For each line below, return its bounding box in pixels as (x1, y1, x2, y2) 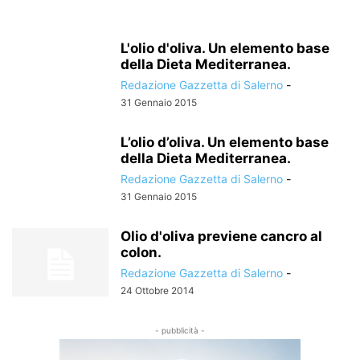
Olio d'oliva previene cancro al (121, 228, 322, 244)
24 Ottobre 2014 (121, 284, 194, 297)
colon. (121, 244, 162, 260)
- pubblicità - (155, 325, 205, 335)
